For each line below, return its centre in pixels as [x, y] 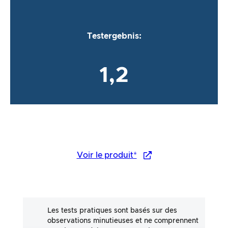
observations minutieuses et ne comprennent [123, 221]
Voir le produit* [107, 155]
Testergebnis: [114, 36]
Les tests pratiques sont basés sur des [112, 211]
